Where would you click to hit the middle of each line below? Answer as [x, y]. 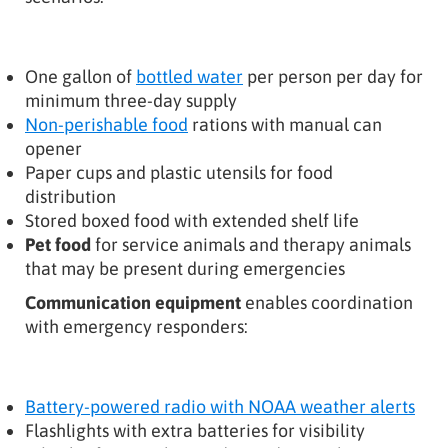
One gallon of [80, 76]
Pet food [58, 244]
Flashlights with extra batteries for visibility [195, 430]
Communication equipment [133, 302]
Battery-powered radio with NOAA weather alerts [220, 406]
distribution [70, 196]
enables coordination [327, 302]
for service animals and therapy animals [251, 244]
